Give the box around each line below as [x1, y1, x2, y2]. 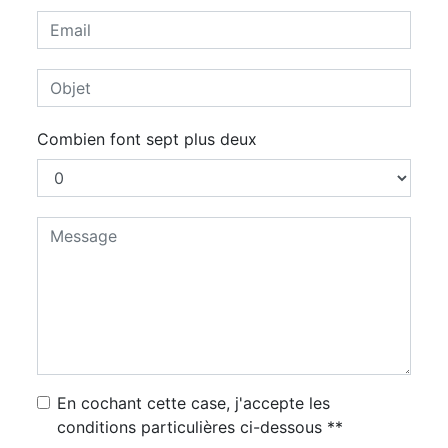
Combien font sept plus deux [37, 128, 257, 149]
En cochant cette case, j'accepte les [57, 392, 330, 413]
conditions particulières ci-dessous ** [57, 416, 343, 437]
